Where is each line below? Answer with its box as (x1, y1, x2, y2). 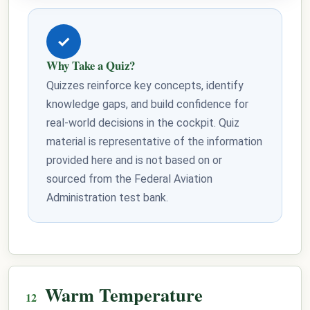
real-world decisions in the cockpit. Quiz (46, 116, 239, 130)
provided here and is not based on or (46, 154, 222, 167)
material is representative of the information (46, 135, 262, 149)
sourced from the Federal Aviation (46, 172, 212, 186)
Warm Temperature (45, 281, 203, 309)
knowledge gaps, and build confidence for (46, 98, 248, 111)
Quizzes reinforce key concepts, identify (46, 79, 244, 93)
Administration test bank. (46, 191, 168, 205)
